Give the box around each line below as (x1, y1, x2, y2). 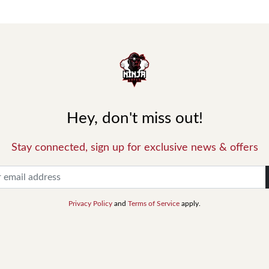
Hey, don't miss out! (66, 110, 203, 126)
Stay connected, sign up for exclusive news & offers (11, 142, 258, 153)
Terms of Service (128, 200, 180, 207)
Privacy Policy (68, 200, 112, 207)
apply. (180, 200, 201, 207)
